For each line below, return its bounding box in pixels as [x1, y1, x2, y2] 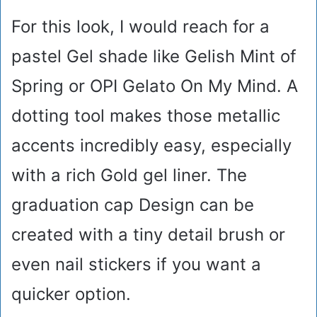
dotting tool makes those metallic [11, 105, 280, 127]
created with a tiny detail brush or [11, 224, 285, 246]
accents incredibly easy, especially [11, 135, 292, 156]
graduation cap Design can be [11, 195, 254, 216]
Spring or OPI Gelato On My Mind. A [11, 76, 298, 97]
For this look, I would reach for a [11, 16, 270, 38]
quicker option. [11, 284, 131, 305]
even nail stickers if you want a [11, 254, 261, 275]
